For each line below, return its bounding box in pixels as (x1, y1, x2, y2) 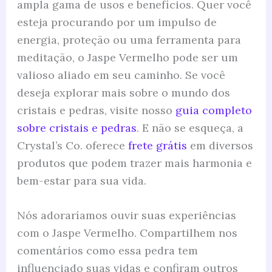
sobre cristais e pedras (16, 120, 137, 135)
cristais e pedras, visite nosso (16, 103, 175, 117)
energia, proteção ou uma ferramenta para (16, 32, 241, 47)
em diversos (186, 138, 253, 152)
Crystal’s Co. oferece (16, 138, 128, 152)
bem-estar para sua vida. (16, 173, 146, 188)
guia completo (175, 103, 252, 117)
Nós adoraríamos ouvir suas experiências (16, 208, 236, 223)
